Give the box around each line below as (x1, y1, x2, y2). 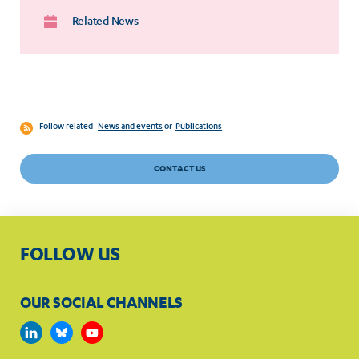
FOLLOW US (20, 242, 120, 265)
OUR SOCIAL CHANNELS (20, 293, 183, 312)
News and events (98, 123, 163, 133)
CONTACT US (154, 163, 205, 174)
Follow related (39, 123, 95, 133)
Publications (175, 123, 222, 133)
